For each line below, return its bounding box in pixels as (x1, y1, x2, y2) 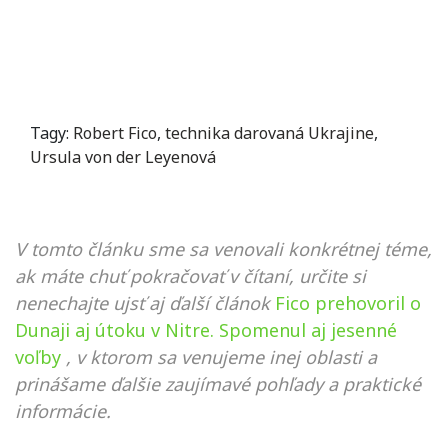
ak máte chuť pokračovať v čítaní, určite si (15, 263, 366, 288)
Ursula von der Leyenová (30, 145, 216, 168)
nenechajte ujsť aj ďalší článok (15, 290, 270, 315)
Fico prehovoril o (275, 290, 421, 315)
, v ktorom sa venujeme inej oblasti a (66, 344, 377, 369)
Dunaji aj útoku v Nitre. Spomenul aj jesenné (15, 317, 397, 342)
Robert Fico (73, 121, 157, 144)
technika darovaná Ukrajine (165, 121, 374, 144)
